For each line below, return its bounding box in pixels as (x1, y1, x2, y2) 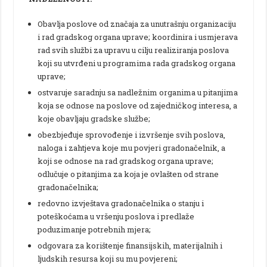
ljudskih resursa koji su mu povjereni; (38, 253, 178, 264)
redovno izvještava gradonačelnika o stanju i (38, 197, 204, 209)
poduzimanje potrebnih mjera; (38, 223, 151, 235)
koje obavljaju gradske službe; (38, 113, 151, 124)
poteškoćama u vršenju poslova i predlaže (38, 210, 195, 222)
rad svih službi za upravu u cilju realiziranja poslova (38, 44, 229, 55)
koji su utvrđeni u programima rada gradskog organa (38, 57, 236, 69)
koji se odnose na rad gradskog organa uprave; (38, 155, 214, 166)
